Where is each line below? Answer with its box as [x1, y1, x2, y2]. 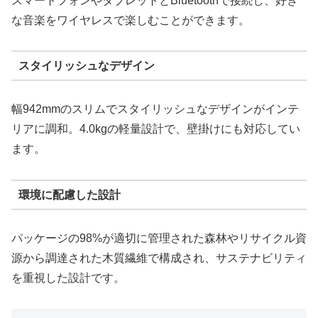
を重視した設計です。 [11, 272, 125, 285]
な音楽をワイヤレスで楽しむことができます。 [11, 13, 250, 26]
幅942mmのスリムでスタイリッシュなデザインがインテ [11, 103, 299, 116]
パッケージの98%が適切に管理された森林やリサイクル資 [11, 232, 307, 245]
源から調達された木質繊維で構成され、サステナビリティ [11, 252, 307, 265]
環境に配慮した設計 [18, 188, 121, 201]
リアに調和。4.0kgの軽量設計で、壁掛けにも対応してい [11, 123, 300, 136]
